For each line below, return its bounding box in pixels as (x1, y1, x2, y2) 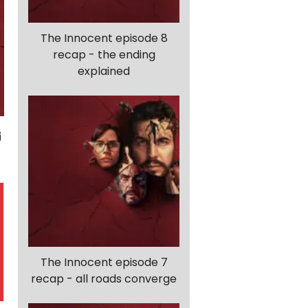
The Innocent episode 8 (40, 30, 168, 47)
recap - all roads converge (31, 271, 177, 287)
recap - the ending (52, 47, 155, 63)
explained (78, 63, 130, 80)
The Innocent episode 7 (40, 254, 168, 271)
